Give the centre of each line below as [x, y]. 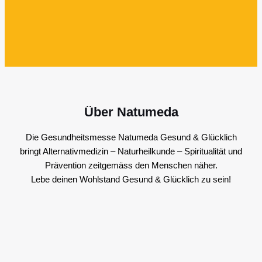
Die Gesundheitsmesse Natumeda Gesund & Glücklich [131, 137]
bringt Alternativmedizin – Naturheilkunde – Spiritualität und [131, 151]
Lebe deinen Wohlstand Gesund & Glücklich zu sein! [131, 179]
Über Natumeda [131, 112]
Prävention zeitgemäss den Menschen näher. [131, 165]
